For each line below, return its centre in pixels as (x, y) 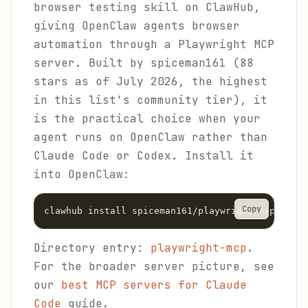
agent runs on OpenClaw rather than (151, 137)
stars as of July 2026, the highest (151, 81)
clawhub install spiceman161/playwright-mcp (159, 211)
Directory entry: (92, 248)
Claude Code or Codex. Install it (144, 156)
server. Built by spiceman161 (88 (144, 63)
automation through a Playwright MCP (154, 44)
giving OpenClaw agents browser (137, 26)
